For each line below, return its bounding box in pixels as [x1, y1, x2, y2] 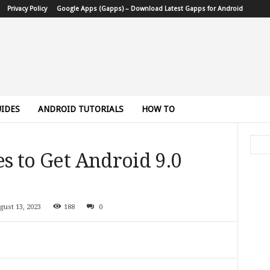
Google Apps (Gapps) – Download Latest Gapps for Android [56, 5, 243, 13]
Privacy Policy [7, 5, 47, 13]
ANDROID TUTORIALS [37, 104, 124, 114]
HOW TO [141, 104, 175, 114]
